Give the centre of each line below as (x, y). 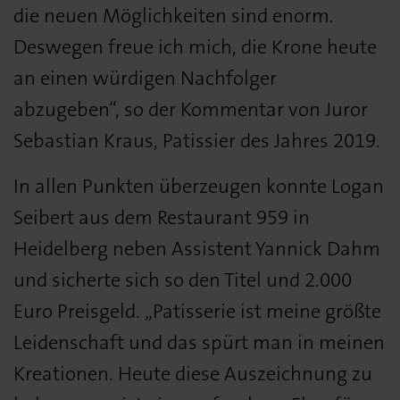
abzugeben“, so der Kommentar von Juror (191, 109)
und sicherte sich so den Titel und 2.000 (183, 279)
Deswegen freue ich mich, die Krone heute (195, 46)
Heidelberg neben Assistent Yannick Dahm (197, 248)
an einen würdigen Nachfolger (145, 78)
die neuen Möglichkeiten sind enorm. (174, 15)
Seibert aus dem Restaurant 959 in (162, 217)
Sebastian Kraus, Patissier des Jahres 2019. (197, 140)
